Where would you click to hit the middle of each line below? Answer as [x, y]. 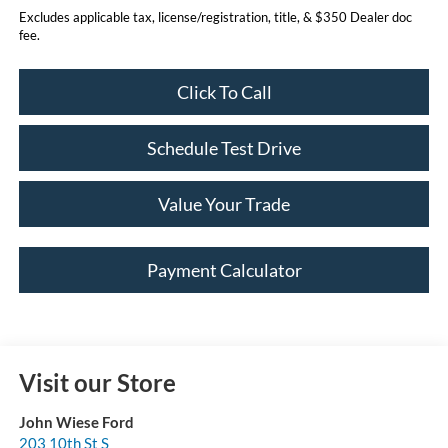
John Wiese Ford [76, 422]
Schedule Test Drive [224, 148]
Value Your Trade [224, 204]
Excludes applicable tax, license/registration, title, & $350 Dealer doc [215, 17]
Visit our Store [97, 383]
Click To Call [224, 92]
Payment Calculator [224, 270]
